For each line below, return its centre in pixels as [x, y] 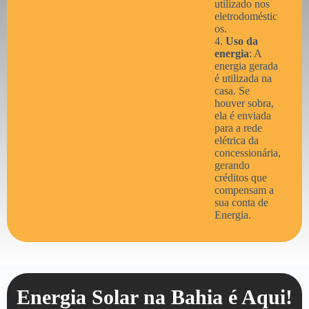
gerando [232, 165]
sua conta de [241, 202]
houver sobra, [244, 103]
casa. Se [232, 91]
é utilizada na [243, 78]
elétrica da [236, 140]
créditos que [240, 178]
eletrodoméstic [246, 16]
